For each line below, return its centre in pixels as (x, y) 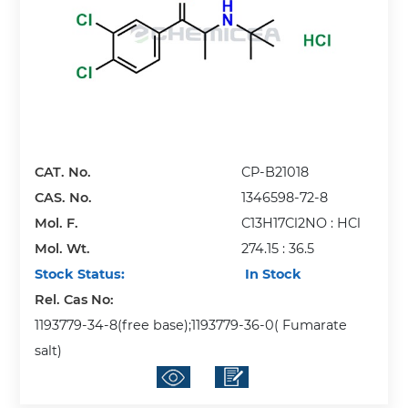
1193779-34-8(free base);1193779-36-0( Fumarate (191, 325)
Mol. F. (57, 223)
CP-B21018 (275, 172)
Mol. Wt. (63, 248)
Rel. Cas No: (76, 299)
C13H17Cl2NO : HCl (301, 223)
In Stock (272, 274)
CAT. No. (63, 172)
